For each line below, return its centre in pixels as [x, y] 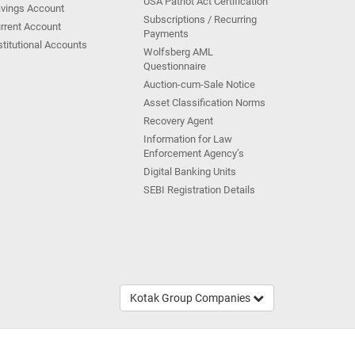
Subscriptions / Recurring [200, 19]
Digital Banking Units [190, 172]
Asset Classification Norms [204, 103]
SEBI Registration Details [199, 190]
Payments [166, 34]
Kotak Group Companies [191, 298]
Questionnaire [175, 66]
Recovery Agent [178, 121]
